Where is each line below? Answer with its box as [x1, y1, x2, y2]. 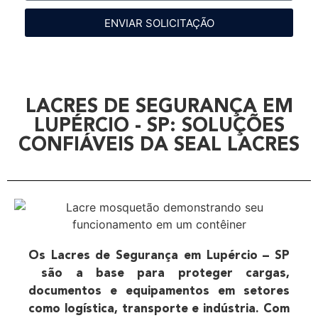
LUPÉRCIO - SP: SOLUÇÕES [33, 117, 285, 137]
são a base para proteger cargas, [28, 268, 290, 280]
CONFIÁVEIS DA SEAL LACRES [18, 136, 300, 156]
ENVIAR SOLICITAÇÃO [104, 16, 214, 30]
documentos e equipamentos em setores [28, 285, 290, 298]
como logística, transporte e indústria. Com [28, 303, 290, 316]
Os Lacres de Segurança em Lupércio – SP [28, 250, 290, 263]
